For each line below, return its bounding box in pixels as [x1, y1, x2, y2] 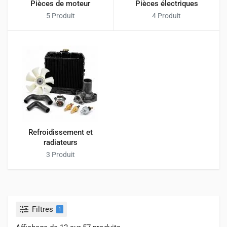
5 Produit [46, 11, 75, 20]
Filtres [32, 205, 53, 214]
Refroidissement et [28, 128, 93, 137]
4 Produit [152, 11, 181, 20]
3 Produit [46, 150, 75, 159]
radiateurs [43, 138, 78, 147]
